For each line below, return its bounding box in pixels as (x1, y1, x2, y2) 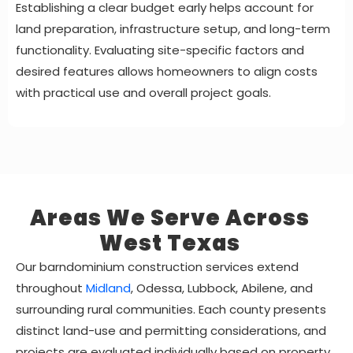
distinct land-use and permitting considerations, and (16, 322, 326, 340)
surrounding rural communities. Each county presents (16, 301, 326, 318)
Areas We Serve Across (29, 203, 310, 233)
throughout (16, 280, 86, 297)
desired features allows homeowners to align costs (16, 63, 318, 80)
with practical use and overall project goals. (16, 84, 271, 102)
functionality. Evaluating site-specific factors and (16, 42, 304, 59)
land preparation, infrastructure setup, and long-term (16, 20, 330, 38)
